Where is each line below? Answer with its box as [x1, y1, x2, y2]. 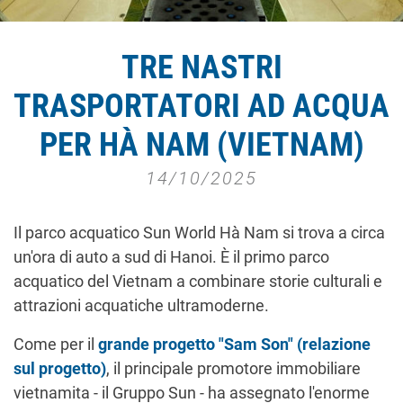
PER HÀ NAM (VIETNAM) [39, 126, 364, 165]
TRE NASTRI [121, 49, 282, 87]
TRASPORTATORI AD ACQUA [13, 87, 390, 126]
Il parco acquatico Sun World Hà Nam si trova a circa [13, 223, 385, 243]
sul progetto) [13, 359, 106, 379]
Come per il [13, 335, 98, 354]
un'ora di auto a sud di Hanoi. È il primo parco [13, 247, 329, 267]
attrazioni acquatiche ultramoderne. [13, 296, 269, 316]
